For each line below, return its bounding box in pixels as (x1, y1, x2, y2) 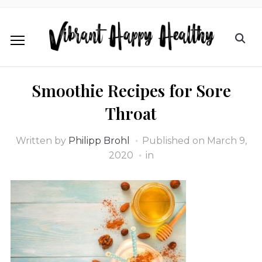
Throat (105, 102, 157, 124)
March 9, (206, 135, 247, 146)
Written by (15, 135, 68, 146)
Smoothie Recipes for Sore (31, 79, 231, 101)
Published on (142, 135, 207, 146)
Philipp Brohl (68, 135, 130, 146)
